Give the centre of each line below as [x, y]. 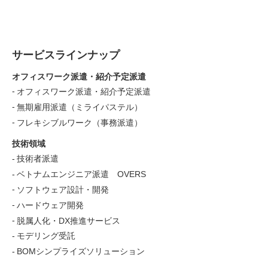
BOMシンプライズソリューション [81, 252]
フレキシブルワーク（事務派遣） [80, 122]
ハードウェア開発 [50, 205]
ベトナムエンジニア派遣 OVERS [81, 174]
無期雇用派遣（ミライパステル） [80, 107]
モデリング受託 [46, 236]
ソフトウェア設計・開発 [63, 189]
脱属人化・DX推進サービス [68, 220]
